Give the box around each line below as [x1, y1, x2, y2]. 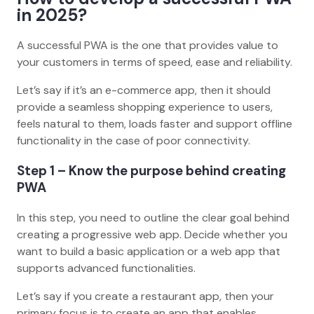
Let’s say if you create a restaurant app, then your [17, 288, 274, 303]
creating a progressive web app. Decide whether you [17, 226, 287, 242]
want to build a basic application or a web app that [17, 243, 280, 259]
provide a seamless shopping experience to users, [17, 100, 273, 115]
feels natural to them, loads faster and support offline [17, 116, 292, 132]
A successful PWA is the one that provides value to [17, 38, 278, 53]
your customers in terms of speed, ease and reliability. [17, 55, 295, 70]
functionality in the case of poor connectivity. [17, 133, 253, 149]
